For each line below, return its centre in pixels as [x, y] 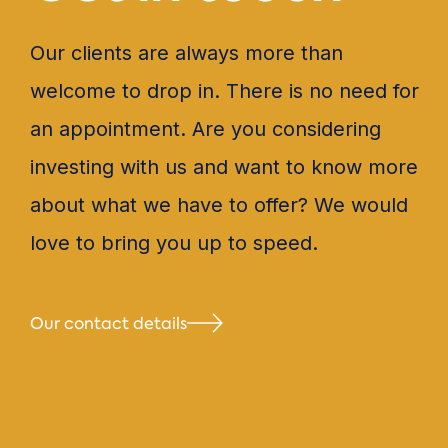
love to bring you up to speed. [174, 242]
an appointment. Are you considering [205, 128]
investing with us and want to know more [224, 166]
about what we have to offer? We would [219, 204]
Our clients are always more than [186, 52]
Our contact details [108, 323]
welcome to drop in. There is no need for [224, 90]
